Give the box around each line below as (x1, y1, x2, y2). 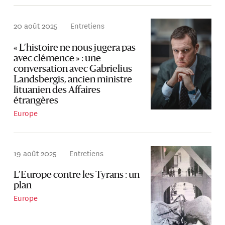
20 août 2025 (14, 20, 58, 32)
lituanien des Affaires (14, 85, 101, 95)
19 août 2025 (14, 147, 57, 159)
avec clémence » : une (14, 54, 101, 64)
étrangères (14, 96, 59, 106)
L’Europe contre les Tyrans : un (14, 171, 140, 181)
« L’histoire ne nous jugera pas (14, 43, 136, 53)
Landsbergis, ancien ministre (14, 75, 133, 85)
